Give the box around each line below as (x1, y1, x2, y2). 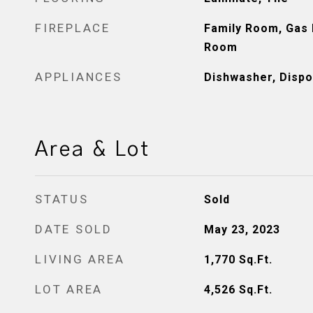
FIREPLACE (35, 21, 110, 35)
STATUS (35, 192, 89, 206)
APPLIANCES (35, 70, 122, 84)
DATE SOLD (35, 222, 112, 236)
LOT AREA (35, 282, 103, 296)
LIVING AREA (35, 252, 125, 266)
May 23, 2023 (203, 223, 280, 236)
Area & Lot (35, 140, 150, 160)
